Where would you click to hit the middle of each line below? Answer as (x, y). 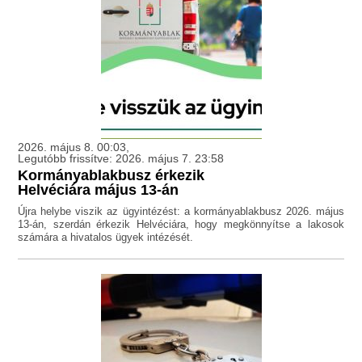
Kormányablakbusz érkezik (112, 176)
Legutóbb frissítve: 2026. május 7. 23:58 (121, 159)
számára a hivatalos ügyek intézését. (106, 238)
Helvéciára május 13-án (99, 190)
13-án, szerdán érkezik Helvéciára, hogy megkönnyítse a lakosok (181, 225)
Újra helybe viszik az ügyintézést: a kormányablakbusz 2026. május (181, 212)
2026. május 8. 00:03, (74, 147)
